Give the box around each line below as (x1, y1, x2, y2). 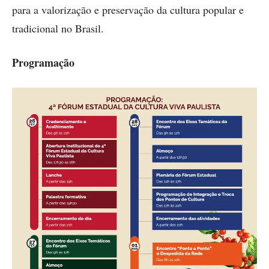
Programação (12, 55, 74, 71)
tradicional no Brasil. (12, 21, 104, 36)
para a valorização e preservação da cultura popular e (12, 2, 244, 17)
